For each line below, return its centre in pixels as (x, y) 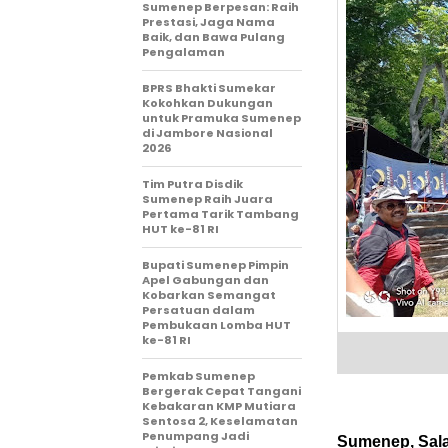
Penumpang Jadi (195, 436)
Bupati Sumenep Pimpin (215, 265)
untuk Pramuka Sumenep (221, 118)
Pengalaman (183, 52)
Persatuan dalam (198, 310)
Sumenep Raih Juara (207, 199)
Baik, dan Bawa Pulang (213, 37)
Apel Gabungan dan (205, 280)
